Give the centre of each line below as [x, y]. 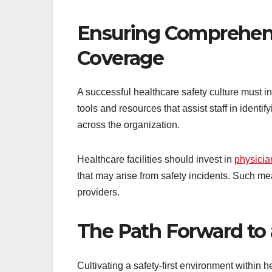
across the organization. [128, 125]
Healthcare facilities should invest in [156, 160]
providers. [98, 192]
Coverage [121, 58]
